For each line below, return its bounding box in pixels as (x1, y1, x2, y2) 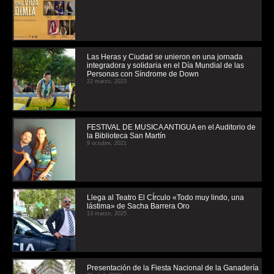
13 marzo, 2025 (87, 210, 127, 217)
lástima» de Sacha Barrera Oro (87, 202, 190, 211)
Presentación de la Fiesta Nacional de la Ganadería (87, 264, 259, 273)
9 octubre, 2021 (87, 140, 127, 147)
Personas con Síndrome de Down (87, 70, 199, 79)
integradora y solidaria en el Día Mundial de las (87, 61, 244, 70)
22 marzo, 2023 (87, 78, 127, 85)
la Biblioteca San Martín (87, 131, 166, 141)
